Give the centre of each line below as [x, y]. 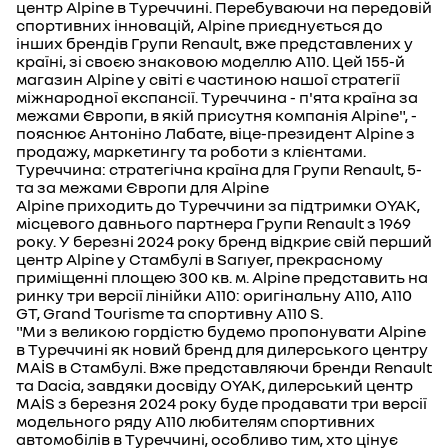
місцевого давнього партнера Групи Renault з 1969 [213, 223]
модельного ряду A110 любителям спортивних [195, 421]
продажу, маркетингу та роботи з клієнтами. [191, 151]
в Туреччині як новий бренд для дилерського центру [222, 349]
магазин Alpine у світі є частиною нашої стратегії [208, 79]
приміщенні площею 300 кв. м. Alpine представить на [222, 277]
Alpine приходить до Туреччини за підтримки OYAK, [218, 205]
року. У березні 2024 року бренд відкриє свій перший [224, 241]
